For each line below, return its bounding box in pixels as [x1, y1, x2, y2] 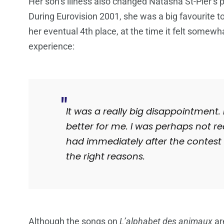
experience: [28, 41, 74, 52]
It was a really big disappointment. [66, 105, 223, 118]
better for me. [66, 120, 130, 133]
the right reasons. [66, 150, 145, 163]
